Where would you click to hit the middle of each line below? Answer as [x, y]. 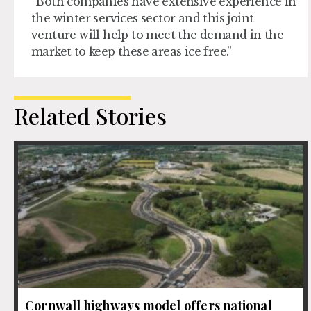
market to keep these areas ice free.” [132, 52]
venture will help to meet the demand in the [158, 35]
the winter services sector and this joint [143, 18]
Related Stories [90, 116]
